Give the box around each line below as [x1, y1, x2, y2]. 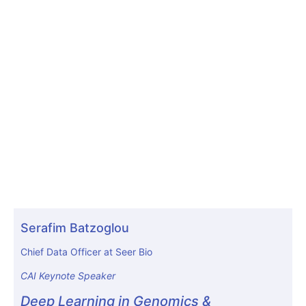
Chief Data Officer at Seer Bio [20, 246, 152, 258]
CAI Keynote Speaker [20, 270, 115, 282]
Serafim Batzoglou [20, 221, 129, 235]
